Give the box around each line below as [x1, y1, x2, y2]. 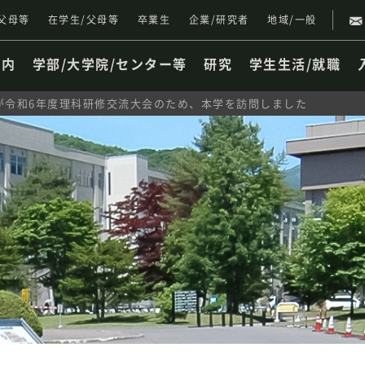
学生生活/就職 [248, 54, 341, 73]
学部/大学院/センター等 [32, 54, 187, 73]
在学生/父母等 [47, 12, 120, 27]
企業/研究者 [188, 12, 249, 27]
